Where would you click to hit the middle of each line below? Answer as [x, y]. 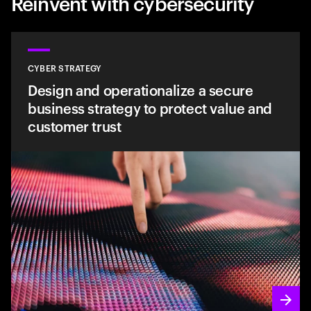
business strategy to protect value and [150, 108]
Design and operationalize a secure [141, 90]
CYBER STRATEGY [65, 68]
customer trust [75, 126]
